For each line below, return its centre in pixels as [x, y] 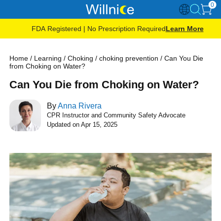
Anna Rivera [80, 106]
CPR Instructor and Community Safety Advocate [116, 115]
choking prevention [129, 58]
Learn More [184, 29]
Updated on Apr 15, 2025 [82, 125]
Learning [48, 58]
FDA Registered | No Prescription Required [98, 29]
